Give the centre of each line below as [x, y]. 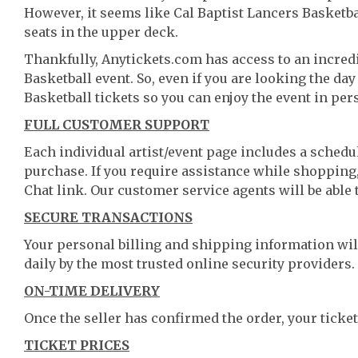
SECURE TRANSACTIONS [108, 217]
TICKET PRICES [77, 345]
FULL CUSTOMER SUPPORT [117, 125]
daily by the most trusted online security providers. [189, 264]
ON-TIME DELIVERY [92, 291]
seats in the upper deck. [101, 32]
